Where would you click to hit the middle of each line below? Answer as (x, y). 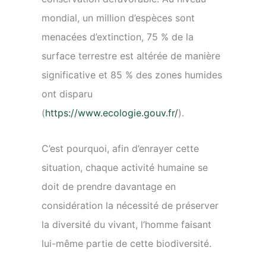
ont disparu (67, 94)
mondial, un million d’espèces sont (118, 18)
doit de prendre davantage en (109, 186)
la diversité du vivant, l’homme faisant (126, 224)
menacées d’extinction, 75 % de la (118, 37)
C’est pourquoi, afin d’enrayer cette (120, 148)
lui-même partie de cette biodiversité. (126, 243)
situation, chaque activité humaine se (125, 167)
